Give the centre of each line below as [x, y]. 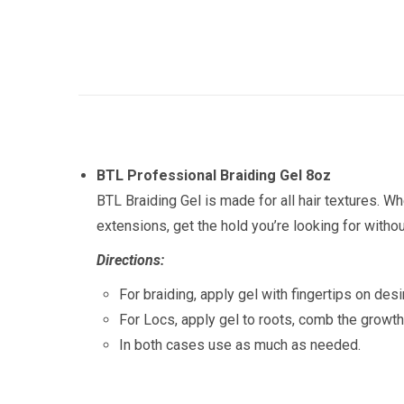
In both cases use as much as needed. [240, 345]
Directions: [130, 260]
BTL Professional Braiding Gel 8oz [214, 175]
